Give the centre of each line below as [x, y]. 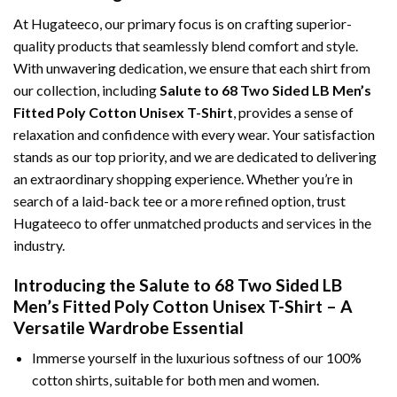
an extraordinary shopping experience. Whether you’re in [183, 178]
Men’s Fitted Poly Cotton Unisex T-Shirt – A [183, 306]
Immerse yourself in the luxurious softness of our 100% [196, 358]
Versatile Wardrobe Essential [128, 327]
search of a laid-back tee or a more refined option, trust [179, 200]
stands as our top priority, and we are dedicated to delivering [195, 156]
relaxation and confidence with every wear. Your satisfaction [194, 134]
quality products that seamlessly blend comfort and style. [186, 45]
